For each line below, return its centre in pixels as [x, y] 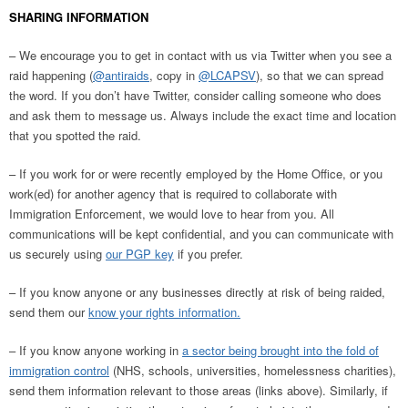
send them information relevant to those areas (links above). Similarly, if [199, 390]
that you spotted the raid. [75, 135]
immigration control [59, 370]
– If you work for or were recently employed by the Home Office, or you [196, 173]
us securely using [57, 254]
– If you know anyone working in [96, 350]
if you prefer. [209, 254]
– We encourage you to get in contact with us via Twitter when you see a [200, 55]
